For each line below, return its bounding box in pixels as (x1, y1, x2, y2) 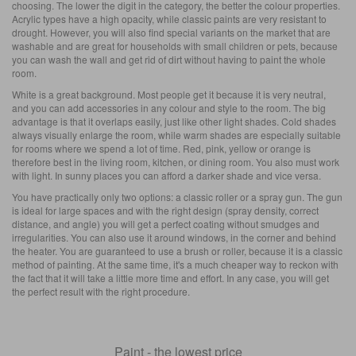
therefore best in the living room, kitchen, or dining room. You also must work (12, 154, 339, 168)
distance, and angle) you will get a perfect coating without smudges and (12, 216, 319, 230)
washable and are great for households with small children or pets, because (12, 38, 338, 52)
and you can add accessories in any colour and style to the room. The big (12, 100, 326, 114)
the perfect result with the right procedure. (12, 284, 190, 298)
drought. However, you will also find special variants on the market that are (12, 25, 331, 39)
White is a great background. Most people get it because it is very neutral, (12, 87, 326, 101)
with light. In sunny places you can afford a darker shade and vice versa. (12, 168, 321, 182)
